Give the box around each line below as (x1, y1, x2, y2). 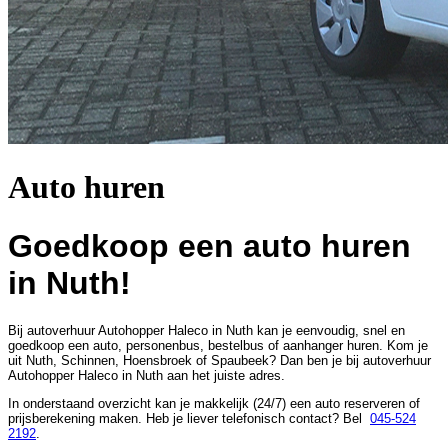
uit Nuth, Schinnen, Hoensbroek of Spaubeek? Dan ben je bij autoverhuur (8, 353, 431, 369)
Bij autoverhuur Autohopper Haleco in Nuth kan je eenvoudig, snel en (8, 323, 405, 339)
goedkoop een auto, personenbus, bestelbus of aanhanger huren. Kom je (8, 338, 428, 354)
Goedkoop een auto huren (8, 227, 411, 264)
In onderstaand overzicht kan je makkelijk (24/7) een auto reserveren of (8, 396, 420, 412)
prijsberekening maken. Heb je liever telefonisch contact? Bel (8, 411, 370, 427)
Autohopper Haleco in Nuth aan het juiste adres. (8, 368, 285, 384)
